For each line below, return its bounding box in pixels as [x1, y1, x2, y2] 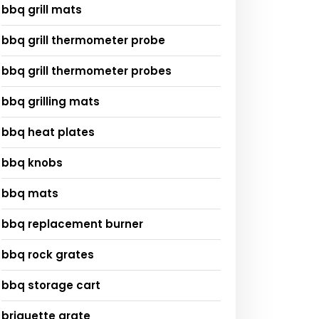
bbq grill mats [1, 2, 82, 18]
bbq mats [1, 186, 58, 202]
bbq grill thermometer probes [1, 63, 172, 79]
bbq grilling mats [1, 94, 100, 110]
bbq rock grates [1, 247, 94, 263]
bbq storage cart [1, 278, 100, 293]
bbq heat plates [1, 125, 95, 140]
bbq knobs [1, 155, 63, 171]
